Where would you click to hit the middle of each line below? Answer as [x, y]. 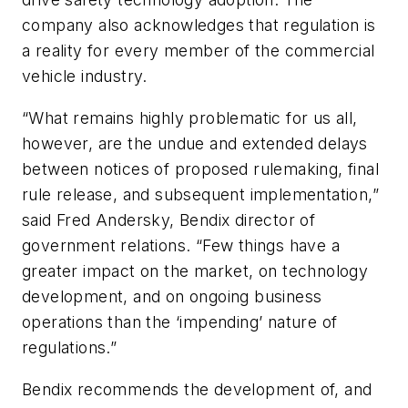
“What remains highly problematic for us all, [190, 117]
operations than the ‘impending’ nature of [180, 321]
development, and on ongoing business [172, 296]
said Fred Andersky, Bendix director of [169, 219]
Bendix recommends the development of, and [197, 389]
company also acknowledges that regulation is [199, 25]
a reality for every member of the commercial [199, 51]
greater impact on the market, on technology [195, 270]
